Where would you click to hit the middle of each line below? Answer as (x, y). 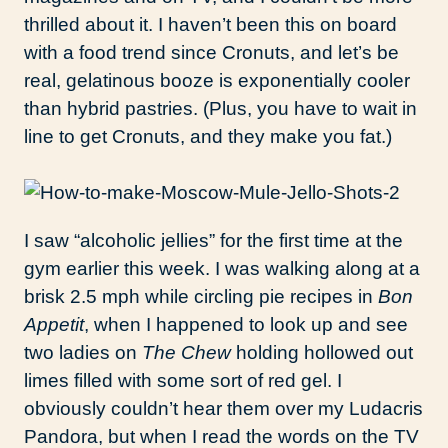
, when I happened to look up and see (246, 325)
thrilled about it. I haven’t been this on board (210, 25)
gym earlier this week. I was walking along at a (222, 269)
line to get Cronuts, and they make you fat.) (208, 137)
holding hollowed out (322, 353)
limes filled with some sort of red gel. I (183, 381)
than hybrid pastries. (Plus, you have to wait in (220, 109)
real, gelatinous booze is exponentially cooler (217, 81)
